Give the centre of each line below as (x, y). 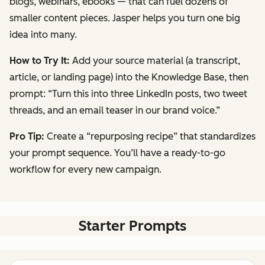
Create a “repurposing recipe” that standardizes (150, 137)
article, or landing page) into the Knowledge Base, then (129, 77)
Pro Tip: (27, 137)
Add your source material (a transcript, (155, 61)
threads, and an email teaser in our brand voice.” (115, 111)
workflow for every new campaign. (85, 170)
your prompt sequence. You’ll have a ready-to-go (117, 153)
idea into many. (43, 35)
